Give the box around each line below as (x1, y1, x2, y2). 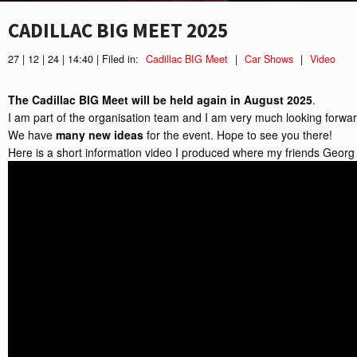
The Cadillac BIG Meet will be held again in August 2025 (8, 92, 312, 108)
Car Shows (245, 52, 293, 67)
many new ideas (56, 127, 143, 143)
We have (8, 127, 56, 143)
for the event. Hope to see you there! (143, 127, 332, 143)
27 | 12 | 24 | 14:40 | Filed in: (8, 52, 142, 67)
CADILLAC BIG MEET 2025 (8, 18, 228, 43)
